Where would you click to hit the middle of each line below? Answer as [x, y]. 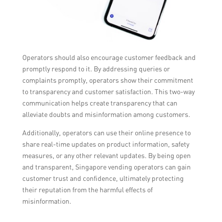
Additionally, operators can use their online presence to [106, 133]
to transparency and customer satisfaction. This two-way [108, 92]
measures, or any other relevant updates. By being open [106, 156]
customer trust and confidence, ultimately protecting [103, 178]
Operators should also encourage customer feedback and [109, 57]
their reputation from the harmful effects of [87, 190]
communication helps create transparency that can [100, 103]
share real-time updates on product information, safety [106, 144]
